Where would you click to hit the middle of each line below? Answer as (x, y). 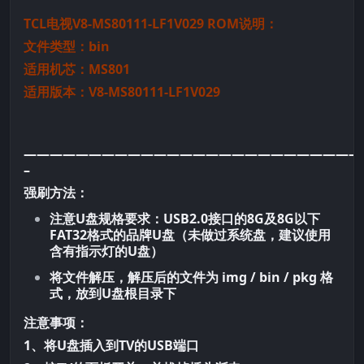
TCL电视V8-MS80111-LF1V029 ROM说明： (151, 24)
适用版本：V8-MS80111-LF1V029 (122, 92)
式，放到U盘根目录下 (113, 294)
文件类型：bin (67, 47)
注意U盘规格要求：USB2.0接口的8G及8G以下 (185, 219)
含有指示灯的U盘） (106, 251)
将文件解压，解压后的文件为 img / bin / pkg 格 (191, 277)
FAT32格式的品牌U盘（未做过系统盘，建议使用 (190, 235)
